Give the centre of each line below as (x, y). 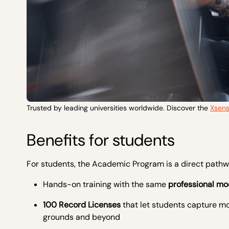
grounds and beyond (82, 217)
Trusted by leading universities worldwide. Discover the (118, 108)
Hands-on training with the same (106, 185)
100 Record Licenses (82, 205)
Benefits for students (101, 140)
